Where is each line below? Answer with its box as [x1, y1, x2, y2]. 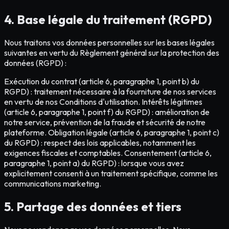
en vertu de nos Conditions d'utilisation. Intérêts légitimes [4, 97, 202, 107]
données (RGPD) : [4, 58, 66, 68]
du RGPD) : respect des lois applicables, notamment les [4, 138, 196, 148]
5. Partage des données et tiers [4, 198, 181, 214]
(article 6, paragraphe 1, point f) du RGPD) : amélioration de [4, 107, 210, 118]
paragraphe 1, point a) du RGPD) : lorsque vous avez [4, 158, 184, 169]
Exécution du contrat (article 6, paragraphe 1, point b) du [4, 76, 199, 87]
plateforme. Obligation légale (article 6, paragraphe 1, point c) [4, 127, 219, 138]
